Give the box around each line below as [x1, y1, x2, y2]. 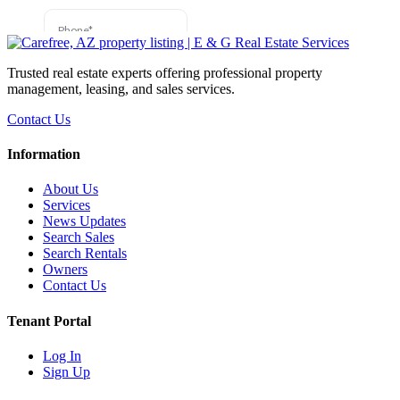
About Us [43, 181, 98, 197]
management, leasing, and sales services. [7, 80, 235, 96]
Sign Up [43, 363, 90, 379]
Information [7, 146, 80, 162]
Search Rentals [43, 246, 127, 262]
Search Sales [43, 229, 114, 246]
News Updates [43, 213, 126, 229]
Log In [43, 347, 81, 363]
